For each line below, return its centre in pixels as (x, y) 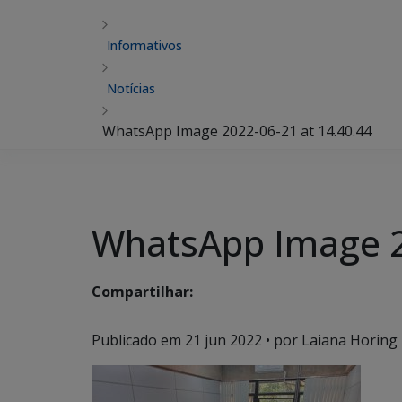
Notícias (131, 88)
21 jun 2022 (223, 340)
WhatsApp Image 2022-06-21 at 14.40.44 (237, 131)
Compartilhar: (142, 292)
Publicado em (138, 340)
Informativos (144, 45)
